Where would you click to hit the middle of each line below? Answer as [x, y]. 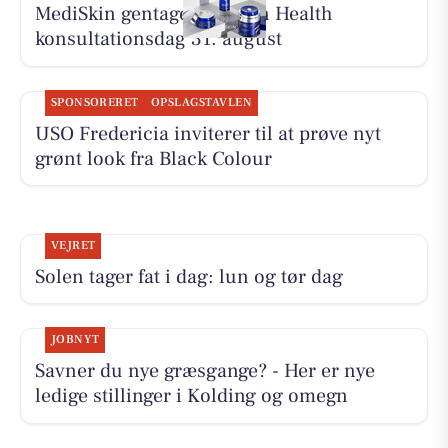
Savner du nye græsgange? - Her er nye [204, 371]
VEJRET [73, 245]
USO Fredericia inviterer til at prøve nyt [207, 133]
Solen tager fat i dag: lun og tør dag [188, 276]
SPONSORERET [94, 102]
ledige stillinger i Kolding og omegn [191, 396]
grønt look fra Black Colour [153, 158]
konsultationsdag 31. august [158, 39]
